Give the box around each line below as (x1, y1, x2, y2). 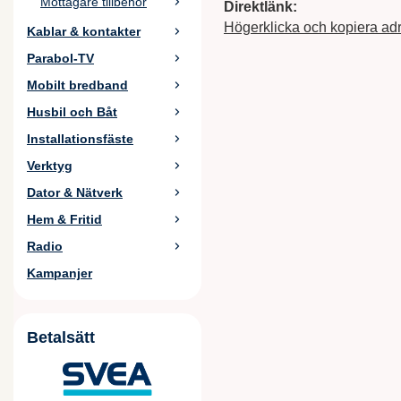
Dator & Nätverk (27, 185, 123, 200)
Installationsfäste (27, 132, 133, 146)
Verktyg (27, 158, 73, 173)
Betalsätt (27, 328, 95, 346)
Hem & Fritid (27, 212, 102, 226)
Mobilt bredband (27, 78, 128, 92)
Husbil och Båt (27, 105, 117, 119)
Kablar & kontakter (27, 24, 141, 38)
